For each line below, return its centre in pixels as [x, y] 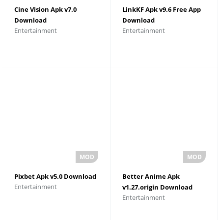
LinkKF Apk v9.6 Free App [161, 10]
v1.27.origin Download [157, 187]
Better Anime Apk [151, 176]
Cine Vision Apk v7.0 [45, 10]
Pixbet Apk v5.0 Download [55, 176]
